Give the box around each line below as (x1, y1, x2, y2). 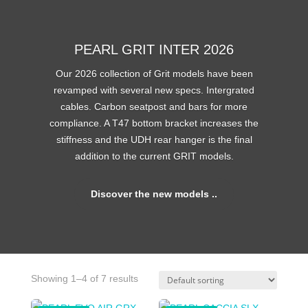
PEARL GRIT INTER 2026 (74, 42, 234, 58)
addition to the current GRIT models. (74, 151, 234, 162)
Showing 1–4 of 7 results (30, 273, 138, 285)
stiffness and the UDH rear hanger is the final (56, 134, 252, 146)
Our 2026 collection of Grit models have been (55, 68, 253, 80)
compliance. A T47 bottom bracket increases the (49, 118, 258, 129)
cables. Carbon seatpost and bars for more (60, 101, 247, 113)
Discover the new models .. (91, 188, 217, 200)
